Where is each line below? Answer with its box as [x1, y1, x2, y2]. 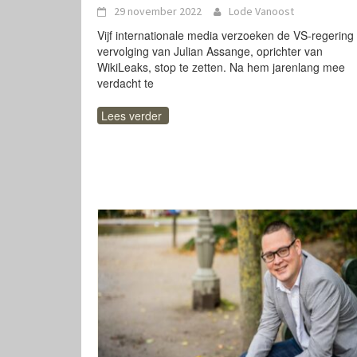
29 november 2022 [114, 4, 202, 18]
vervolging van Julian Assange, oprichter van [97, 43, 323, 59]
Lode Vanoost [229, 4, 294, 18]
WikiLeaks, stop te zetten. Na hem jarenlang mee [97, 59, 345, 75]
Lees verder [101, 108, 162, 124]
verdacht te [97, 75, 154, 91]
